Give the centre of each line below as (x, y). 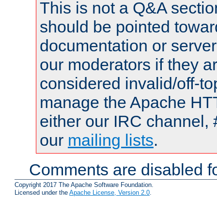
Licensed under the (42, 193)
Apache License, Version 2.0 (109, 193)
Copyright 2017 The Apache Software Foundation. (84, 185)
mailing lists (111, 140)
